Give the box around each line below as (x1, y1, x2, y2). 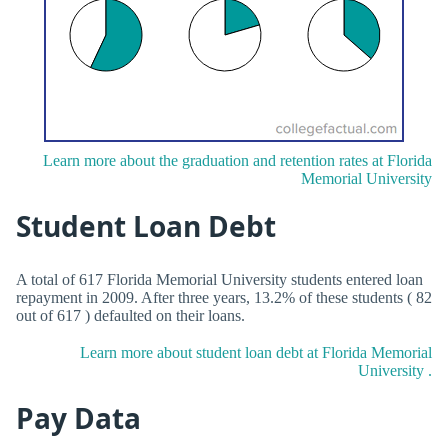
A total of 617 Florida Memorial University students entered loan (16, 270, 423, 288)
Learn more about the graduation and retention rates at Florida (43, 151, 432, 169)
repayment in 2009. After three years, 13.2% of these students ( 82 (16, 288, 432, 306)
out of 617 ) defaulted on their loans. (16, 306, 245, 324)
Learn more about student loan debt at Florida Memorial (80, 343, 432, 361)
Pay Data (16, 399, 141, 438)
